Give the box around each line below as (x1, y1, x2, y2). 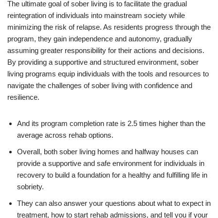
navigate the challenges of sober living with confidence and (7, 81, 192, 90)
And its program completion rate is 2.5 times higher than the (17, 119, 205, 127)
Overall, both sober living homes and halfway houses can (17, 147, 198, 156)
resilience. (7, 92, 39, 101)
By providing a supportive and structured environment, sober (7, 57, 199, 66)
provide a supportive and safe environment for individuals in (17, 159, 204, 167)
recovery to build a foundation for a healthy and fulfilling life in (17, 170, 207, 179)
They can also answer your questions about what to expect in (17, 199, 211, 207)
